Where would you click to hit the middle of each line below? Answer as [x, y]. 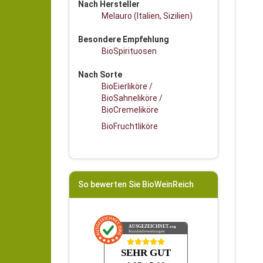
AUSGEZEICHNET [148, 226]
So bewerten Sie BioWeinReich [136, 184]
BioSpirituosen [129, 51]
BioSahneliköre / [132, 98]
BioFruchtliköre [130, 126]
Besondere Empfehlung [124, 39]
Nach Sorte [100, 75]
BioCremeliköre [130, 110]
